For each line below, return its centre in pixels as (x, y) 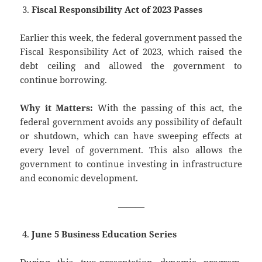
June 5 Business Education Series (104, 234)
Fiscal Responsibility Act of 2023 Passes (117, 10)
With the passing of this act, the (168, 108)
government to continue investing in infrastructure (131, 164)
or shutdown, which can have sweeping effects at (131, 136)
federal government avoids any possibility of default (131, 122)
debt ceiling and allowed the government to (131, 66)
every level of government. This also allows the (131, 150)
